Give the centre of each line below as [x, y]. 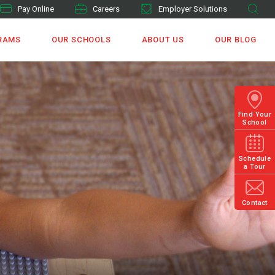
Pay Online [36, 9]
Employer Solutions [193, 9]
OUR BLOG [235, 40]
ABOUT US [163, 40]
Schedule [255, 159]
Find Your [255, 114]
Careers [106, 9]
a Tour [255, 167]
